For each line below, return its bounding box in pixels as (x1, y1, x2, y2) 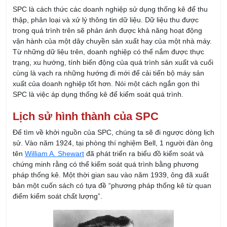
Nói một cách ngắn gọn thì (115, 33, 200, 41)
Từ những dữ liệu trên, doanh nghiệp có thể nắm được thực (13, 1, 204, 9)
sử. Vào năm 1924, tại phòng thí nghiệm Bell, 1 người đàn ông (13, 92, 213, 100)
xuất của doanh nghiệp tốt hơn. (13, 33, 115, 41)
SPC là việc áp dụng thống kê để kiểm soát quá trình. (13, 44, 183, 52)
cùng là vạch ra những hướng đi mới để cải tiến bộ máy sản (13, 22, 204, 30)
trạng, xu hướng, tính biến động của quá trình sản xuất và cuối (13, 12, 213, 20)
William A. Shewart (25, 103, 84, 111)
